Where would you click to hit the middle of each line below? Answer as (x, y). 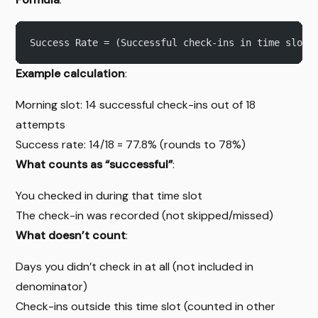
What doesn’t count (71, 235)
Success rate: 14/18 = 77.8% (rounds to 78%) (131, 144)
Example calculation (71, 73)
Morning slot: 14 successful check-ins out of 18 (136, 104)
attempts (41, 124)
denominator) (52, 286)
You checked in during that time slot (109, 195)
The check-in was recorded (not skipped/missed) (145, 215)
